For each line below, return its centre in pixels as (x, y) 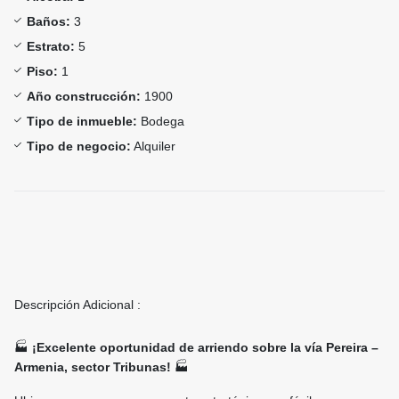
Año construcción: (84, 97)
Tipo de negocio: (79, 147)
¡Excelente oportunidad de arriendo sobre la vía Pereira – (205, 348)
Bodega (161, 122)
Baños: (49, 22)
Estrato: (51, 47)
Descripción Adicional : (77, 305)
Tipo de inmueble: (82, 122)
